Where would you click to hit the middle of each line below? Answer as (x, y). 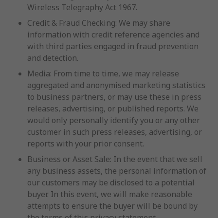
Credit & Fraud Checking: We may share (99, 23)
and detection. (53, 58)
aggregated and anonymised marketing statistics (116, 85)
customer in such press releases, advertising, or (115, 132)
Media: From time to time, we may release (103, 73)
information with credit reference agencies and (113, 35)
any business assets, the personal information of (117, 171)
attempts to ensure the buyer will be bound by (112, 206)
